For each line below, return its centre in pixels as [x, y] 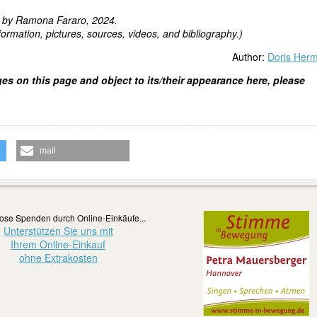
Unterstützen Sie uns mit [58, 231]
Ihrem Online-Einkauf [58, 244]
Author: [250, 57]
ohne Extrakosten [58, 258]
